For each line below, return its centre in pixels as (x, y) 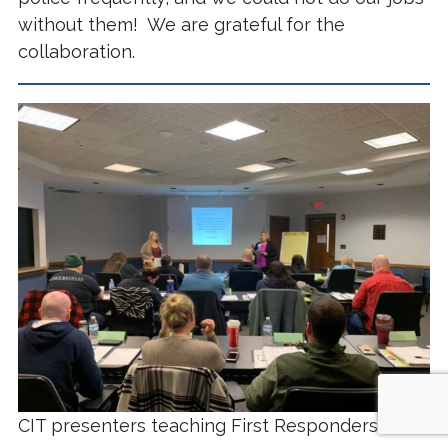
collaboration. (76, 52)
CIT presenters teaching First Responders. (199, 426)
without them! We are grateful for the (181, 25)
